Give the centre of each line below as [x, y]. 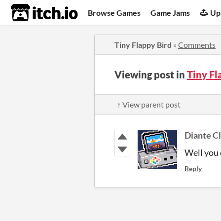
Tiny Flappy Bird [143, 45]
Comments [197, 45]
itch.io [32, 13]
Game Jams [170, 12]
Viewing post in [151, 74]
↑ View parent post [149, 104]
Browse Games [114, 12]
